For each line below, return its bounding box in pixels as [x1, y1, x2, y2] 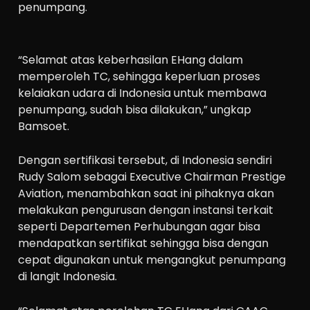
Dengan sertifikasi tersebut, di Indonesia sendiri [18, 152, 273, 169]
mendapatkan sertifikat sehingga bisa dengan [18, 235, 269, 252]
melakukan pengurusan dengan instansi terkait [18, 202, 274, 219]
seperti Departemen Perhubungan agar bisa [18, 219, 261, 235]
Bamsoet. [18, 118, 70, 134]
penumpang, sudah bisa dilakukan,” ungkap [18, 101, 252, 118]
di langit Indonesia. [18, 268, 118, 285]
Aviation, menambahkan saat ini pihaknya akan [18, 185, 275, 202]
